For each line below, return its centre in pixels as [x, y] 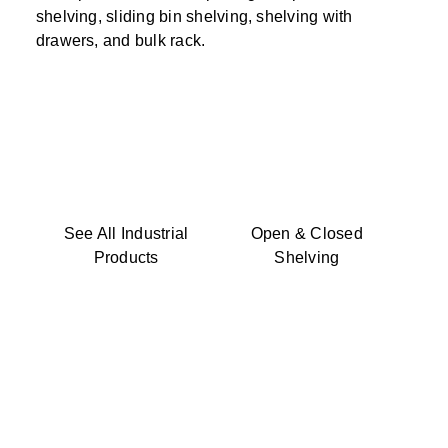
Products [126, 257]
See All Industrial [126, 233]
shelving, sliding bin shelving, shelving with [194, 16]
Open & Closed [306, 233]
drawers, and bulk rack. [120, 40]
